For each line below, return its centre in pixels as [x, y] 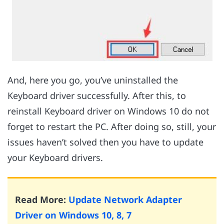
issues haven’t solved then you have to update [105, 142]
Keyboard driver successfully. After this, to [97, 96]
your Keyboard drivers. [56, 158]
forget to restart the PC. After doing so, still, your [112, 127]
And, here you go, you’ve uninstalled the [93, 80]
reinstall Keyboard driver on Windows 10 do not [108, 111]
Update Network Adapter [125, 200]
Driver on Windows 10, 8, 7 [73, 215]
